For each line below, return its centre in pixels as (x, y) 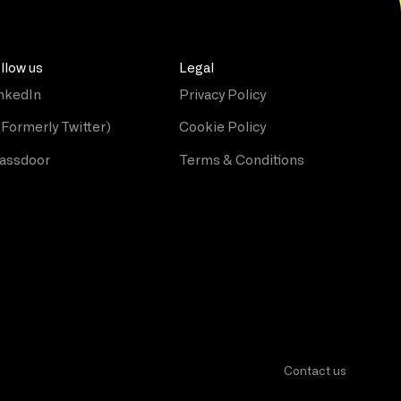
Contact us (315, 372)
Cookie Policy (222, 128)
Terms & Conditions (241, 161)
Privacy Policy (222, 95)
